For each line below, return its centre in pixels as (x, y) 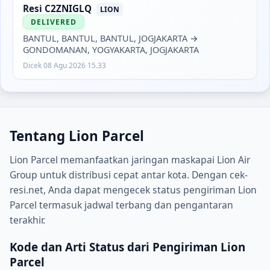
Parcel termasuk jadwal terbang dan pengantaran (121, 205)
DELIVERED (54, 22)
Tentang (39, 136)
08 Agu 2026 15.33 (75, 66)
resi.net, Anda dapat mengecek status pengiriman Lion (133, 190)
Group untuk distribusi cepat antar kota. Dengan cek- (129, 175)
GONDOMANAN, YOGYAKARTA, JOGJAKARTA (111, 50)
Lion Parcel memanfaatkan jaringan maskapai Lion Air (130, 160)
